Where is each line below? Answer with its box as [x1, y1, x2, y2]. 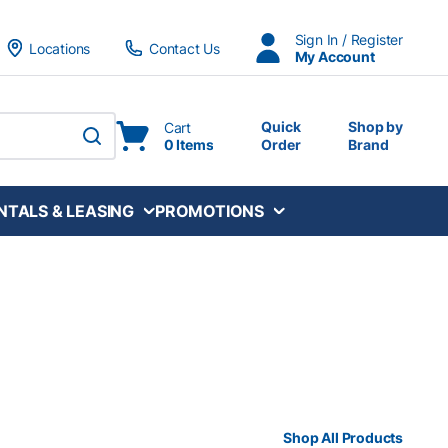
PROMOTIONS [155, 200, 265, 221]
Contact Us [148, 39, 220, 57]
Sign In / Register [294, 31, 403, 48]
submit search [67, 136, 171, 157]
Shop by [348, 118, 403, 135]
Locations [28, 39, 91, 57]
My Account [294, 48, 375, 65]
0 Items [163, 136, 214, 153]
